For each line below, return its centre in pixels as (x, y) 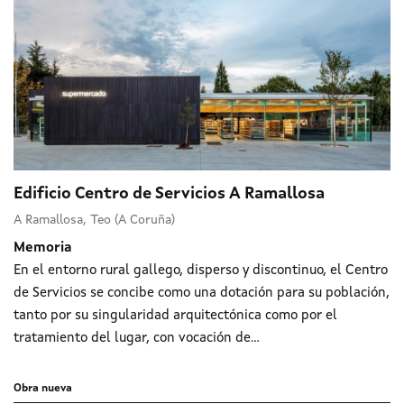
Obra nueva (43, 388)
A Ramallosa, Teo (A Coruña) (94, 220)
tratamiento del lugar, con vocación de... (137, 338)
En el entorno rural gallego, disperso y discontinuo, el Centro (201, 271)
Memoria (43, 248)
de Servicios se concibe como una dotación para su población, (202, 293)
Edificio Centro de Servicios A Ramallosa (169, 193)
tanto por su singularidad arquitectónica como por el (175, 316)
